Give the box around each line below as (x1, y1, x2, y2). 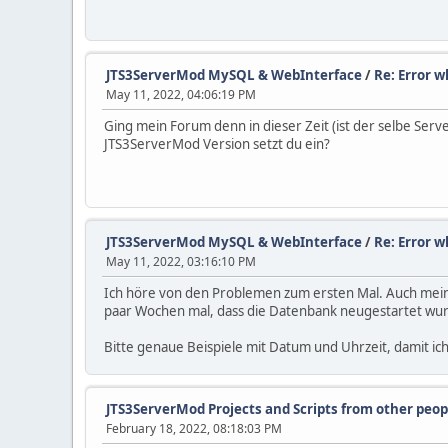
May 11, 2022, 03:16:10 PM (106, 253, 256, 270)
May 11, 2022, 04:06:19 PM (106, 86, 256, 103)
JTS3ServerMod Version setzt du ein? (104, 135, 330, 153)
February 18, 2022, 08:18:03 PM (106, 420, 282, 437)
